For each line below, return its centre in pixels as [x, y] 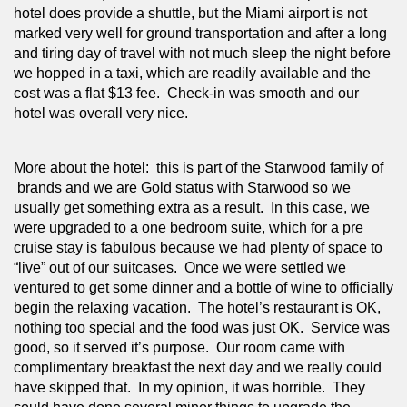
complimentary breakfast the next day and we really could [198, 367]
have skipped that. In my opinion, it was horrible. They [189, 387]
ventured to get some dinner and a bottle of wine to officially [203, 287]
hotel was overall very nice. [101, 113]
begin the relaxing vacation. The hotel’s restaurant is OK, [197, 307]
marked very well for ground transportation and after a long [200, 33]
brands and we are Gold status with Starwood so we [182, 187]
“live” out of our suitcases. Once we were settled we [180, 267]
